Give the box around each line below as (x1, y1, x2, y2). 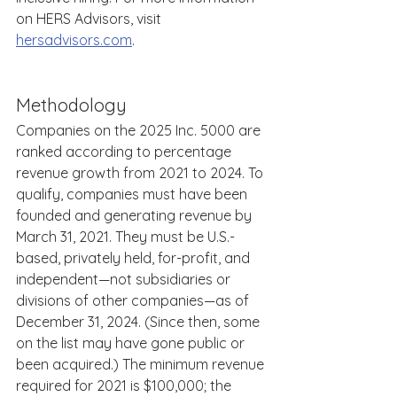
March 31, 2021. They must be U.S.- (16, 228, 235, 245)
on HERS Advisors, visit (16, 10, 165, 27)
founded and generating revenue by (16, 206, 255, 224)
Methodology (16, 94, 131, 116)
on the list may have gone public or (16, 334, 248, 352)
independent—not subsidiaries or (16, 270, 234, 288)
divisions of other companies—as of (16, 292, 253, 309)
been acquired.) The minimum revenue (16, 355, 268, 373)
